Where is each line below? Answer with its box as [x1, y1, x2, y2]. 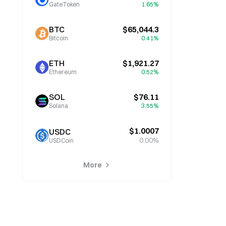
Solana [49, 102, 68, 109]
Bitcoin [49, 34, 68, 42]
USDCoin [49, 136, 74, 144]
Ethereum [49, 68, 77, 76]
